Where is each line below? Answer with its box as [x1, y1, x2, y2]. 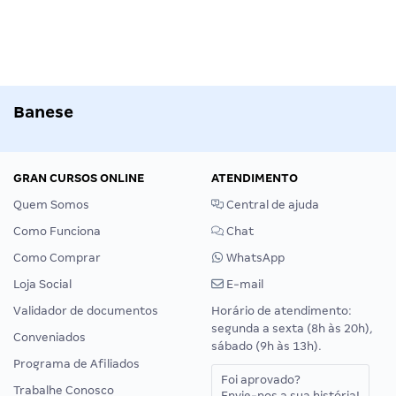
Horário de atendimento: [211, 303, 352, 317]
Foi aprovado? [221, 372, 301, 386]
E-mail [224, 277, 263, 291]
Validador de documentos [13, 303, 158, 317]
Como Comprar [13, 250, 101, 264]
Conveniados [13, 330, 86, 344]
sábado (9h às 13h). [211, 339, 322, 353]
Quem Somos [13, 197, 89, 211]
